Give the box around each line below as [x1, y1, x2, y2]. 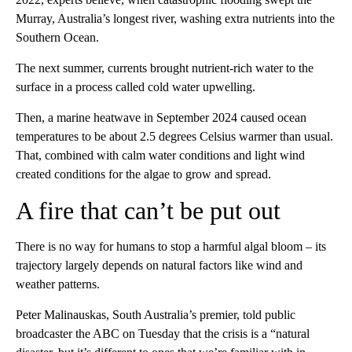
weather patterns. [16, 277, 100, 291]
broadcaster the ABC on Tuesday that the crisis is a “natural [16, 327, 310, 341]
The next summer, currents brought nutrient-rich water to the [16, 61, 313, 75]
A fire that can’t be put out [16, 196, 280, 225]
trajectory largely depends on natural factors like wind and [16, 258, 302, 273]
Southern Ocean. [16, 31, 99, 45]
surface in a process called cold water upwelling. [16, 80, 255, 94]
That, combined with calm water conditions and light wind [16, 148, 305, 163]
